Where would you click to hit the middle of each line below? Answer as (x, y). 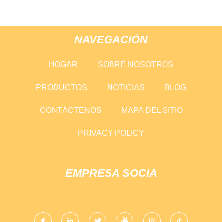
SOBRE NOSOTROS (136, 64)
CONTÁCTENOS (70, 110)
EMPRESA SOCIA (111, 173)
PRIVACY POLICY (111, 133)
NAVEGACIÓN (111, 39)
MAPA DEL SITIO (152, 110)
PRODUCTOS (61, 87)
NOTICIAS (126, 87)
